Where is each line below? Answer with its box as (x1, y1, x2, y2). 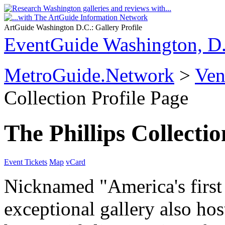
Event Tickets (4, 157, 47, 166)
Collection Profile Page (4, 87, 188, 108)
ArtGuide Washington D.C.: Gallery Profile (4, 23, 142, 32)
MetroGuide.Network (4, 64, 174, 86)
